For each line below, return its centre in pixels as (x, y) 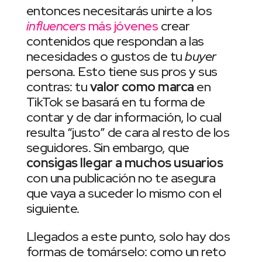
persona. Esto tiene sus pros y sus (122, 72)
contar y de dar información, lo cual (124, 118)
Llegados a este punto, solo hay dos (128, 237)
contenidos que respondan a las (115, 42)
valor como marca (141, 87)
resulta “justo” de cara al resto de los (128, 133)
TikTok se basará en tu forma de (116, 102)
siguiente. (53, 209)
